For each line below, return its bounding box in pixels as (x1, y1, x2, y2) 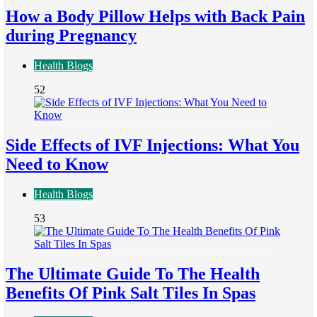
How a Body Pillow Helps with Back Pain (6, 6, 305, 25)
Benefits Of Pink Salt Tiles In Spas (6, 283, 255, 302)
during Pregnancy (6, 25, 137, 45)
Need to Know (6, 154, 108, 173)
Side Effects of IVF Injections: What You (6, 135, 299, 154)
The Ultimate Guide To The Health (6, 264, 260, 283)
